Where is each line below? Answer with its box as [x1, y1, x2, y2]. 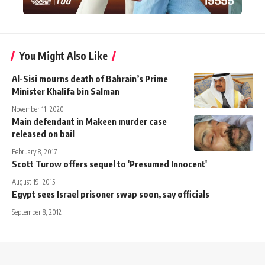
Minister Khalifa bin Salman [12, 85, 119, 96]
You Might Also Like [19, 49, 108, 62]
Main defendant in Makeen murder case [12, 115, 167, 127]
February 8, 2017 [12, 147, 57, 156]
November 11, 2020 [12, 104, 64, 114]
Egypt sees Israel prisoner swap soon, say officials [12, 188, 209, 199]
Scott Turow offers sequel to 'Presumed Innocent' [12, 158, 207, 169]
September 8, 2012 [12, 207, 62, 216]
